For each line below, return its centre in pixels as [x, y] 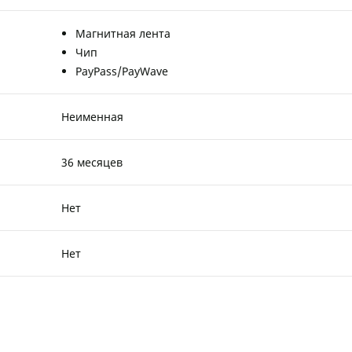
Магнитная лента [123, 33]
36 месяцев [92, 162]
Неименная [93, 116]
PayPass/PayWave [122, 71]
